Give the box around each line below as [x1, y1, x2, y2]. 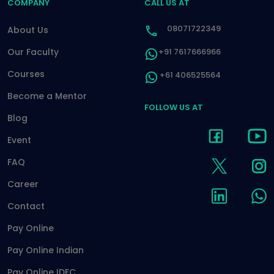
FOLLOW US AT [144, 101, 203, 113]
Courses [7, 67, 45, 80]
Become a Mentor [7, 89, 87, 102]
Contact [7, 199, 45, 212]
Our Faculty [7, 45, 59, 58]
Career [7, 177, 39, 190]
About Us [7, 23, 48, 36]
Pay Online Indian [7, 243, 84, 256]
